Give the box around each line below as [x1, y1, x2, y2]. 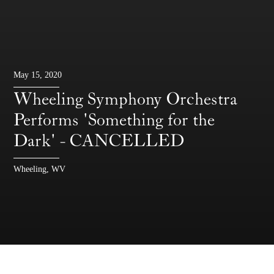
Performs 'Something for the [13, 110, 215, 130]
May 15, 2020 [13, 70, 62, 80]
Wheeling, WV [13, 164, 66, 174]
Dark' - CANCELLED [13, 131, 185, 151]
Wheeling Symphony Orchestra [13, 89, 238, 109]
